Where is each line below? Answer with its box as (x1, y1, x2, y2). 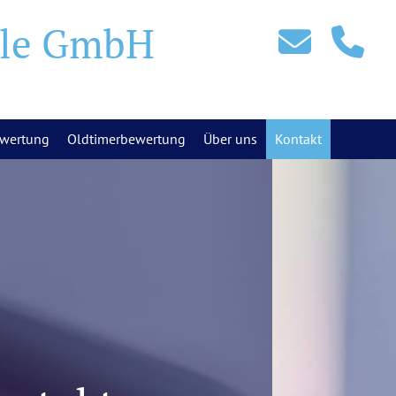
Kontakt (275, 130, 322, 148)
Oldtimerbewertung (67, 130, 186, 148)
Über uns (203, 130, 257, 148)
